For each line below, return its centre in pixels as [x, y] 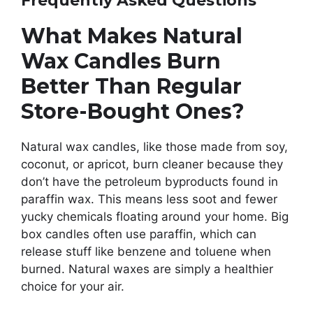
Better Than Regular [131, 86]
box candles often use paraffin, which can [139, 234]
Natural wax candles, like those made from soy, [154, 146]
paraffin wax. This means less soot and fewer [149, 199]
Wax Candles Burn [121, 61]
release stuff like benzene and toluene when [146, 251]
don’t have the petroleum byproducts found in [150, 181]
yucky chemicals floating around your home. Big [155, 216]
